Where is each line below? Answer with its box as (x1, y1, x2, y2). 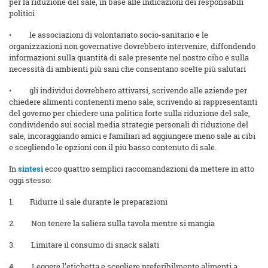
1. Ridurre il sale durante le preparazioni (9, 196, 167, 208)
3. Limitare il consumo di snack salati (9, 239, 159, 251)
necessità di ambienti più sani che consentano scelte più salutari (9, 63, 246, 75)
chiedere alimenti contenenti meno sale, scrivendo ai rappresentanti (9, 96, 257, 108)
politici (9, 8, 35, 19)
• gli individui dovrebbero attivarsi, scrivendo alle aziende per (9, 85, 247, 96)
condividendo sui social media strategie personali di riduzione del (9, 119, 248, 130)
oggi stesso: (9, 175, 51, 186)
